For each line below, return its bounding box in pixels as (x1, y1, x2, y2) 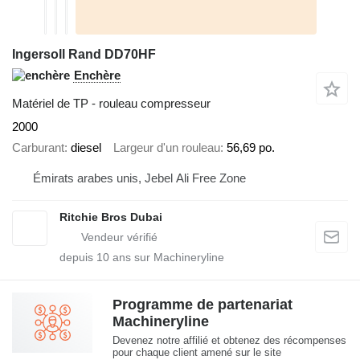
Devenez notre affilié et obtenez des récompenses (112, 333, 346, 346)
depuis (59, 250, 96, 264)
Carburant (12, 141, 64, 155)
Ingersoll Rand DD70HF (12, 47, 156, 61)
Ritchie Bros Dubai (59, 210, 162, 223)
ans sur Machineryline (109, 250, 224, 264)
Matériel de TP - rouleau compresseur (12, 96, 211, 110)
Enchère (74, 67, 121, 82)
